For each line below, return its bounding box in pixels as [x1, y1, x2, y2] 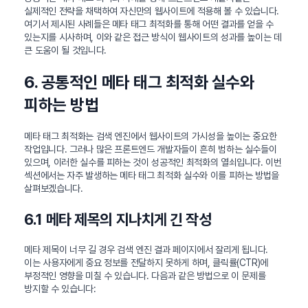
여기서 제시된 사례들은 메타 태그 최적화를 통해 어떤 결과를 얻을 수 [24, 18, 274, 30]
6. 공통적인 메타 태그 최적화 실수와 [24, 71, 254, 92]
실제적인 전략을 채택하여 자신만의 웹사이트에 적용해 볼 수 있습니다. [24, 5, 280, 16]
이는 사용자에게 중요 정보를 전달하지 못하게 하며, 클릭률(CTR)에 [24, 256, 269, 268]
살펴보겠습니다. [24, 182, 83, 194]
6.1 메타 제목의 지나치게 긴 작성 [24, 210, 212, 228]
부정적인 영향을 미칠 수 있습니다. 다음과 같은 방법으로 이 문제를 [24, 269, 266, 281]
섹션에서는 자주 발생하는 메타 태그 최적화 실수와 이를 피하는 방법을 [24, 169, 280, 181]
